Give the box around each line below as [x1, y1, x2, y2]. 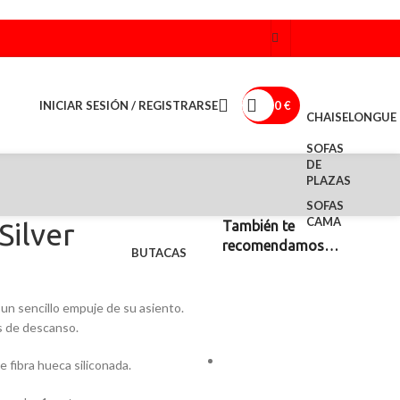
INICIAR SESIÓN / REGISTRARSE [39, 97, 218, 112]
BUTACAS [131, 246, 187, 260]
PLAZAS [306, 173, 351, 187]
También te [222, 218, 295, 234]
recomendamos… [222, 237, 338, 254]
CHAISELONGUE [306, 110, 396, 124]
